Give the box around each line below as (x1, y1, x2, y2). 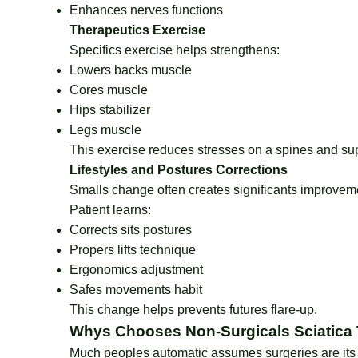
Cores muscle (70, 83, 148, 97)
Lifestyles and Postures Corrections (70, 163, 288, 177)
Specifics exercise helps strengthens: (70, 43, 280, 57)
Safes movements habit (70, 283, 202, 296)
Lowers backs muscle (70, 63, 192, 77)
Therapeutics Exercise (70, 23, 205, 37)
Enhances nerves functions (70, 3, 223, 17)
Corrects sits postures (70, 223, 192, 237)
